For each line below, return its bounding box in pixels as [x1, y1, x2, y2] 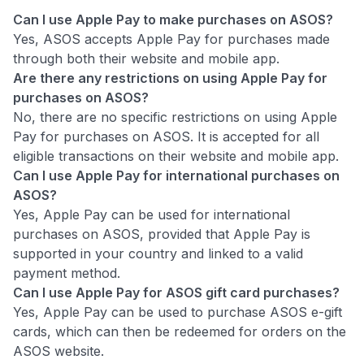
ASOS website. [13, 342, 104, 359]
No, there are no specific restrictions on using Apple [13, 108, 337, 125]
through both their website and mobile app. [13, 50, 279, 67]
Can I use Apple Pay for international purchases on [13, 167, 340, 184]
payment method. [13, 264, 120, 281]
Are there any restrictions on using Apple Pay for [13, 69, 327, 86]
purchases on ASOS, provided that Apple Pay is [13, 225, 310, 242]
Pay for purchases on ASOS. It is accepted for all [13, 128, 319, 145]
